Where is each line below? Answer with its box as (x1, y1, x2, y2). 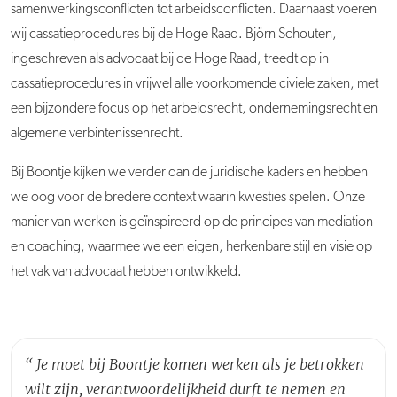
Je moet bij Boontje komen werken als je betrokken (36, 354, 364, 373)
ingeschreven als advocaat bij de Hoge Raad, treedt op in (11, 51, 329, 66)
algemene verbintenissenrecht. (11, 126, 183, 141)
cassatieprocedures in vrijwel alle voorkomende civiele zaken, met (11, 76, 378, 91)
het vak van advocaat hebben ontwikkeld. (11, 264, 242, 279)
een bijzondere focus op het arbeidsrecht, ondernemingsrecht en (11, 101, 378, 116)
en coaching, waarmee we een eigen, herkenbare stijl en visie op (11, 239, 372, 254)
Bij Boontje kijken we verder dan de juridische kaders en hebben (11, 165, 368, 180)
